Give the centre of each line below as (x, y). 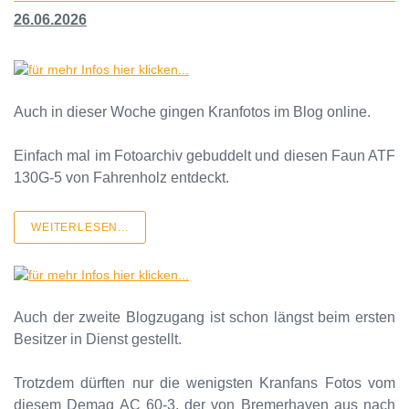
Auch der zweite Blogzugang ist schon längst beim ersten (204, 317)
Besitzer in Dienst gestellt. (98, 339)
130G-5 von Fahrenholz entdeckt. (121, 177)
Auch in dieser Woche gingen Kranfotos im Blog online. (192, 111)
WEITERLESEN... (80, 227)
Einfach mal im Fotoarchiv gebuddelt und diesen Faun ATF (204, 155)
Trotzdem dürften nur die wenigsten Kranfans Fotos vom (204, 383)
